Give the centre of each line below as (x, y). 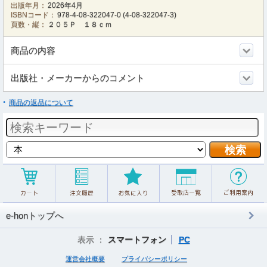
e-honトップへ (35, 215)
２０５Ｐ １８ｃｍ (80, 24)
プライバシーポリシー (154, 259)
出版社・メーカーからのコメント (78, 78)
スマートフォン (137, 240)
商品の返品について (41, 103)
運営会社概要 (85, 259)
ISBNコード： (33, 15)
